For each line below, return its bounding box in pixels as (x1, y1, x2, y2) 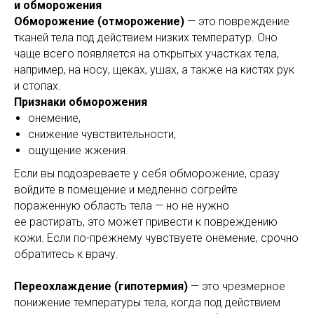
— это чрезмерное (188, 279, 285, 293)
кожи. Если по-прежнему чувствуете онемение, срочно (14, 231, 299, 245)
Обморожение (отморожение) (14, 14, 184, 28)
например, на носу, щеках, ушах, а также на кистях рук (14, 62, 294, 76)
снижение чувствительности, (28, 127, 176, 141)
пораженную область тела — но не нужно (14, 198, 229, 212)
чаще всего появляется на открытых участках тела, (14, 46, 279, 60)
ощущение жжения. (28, 143, 128, 157)
